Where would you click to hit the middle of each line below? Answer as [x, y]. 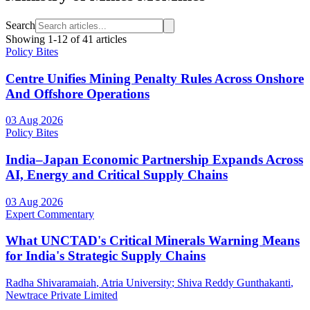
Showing [27, 39]
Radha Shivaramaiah [51, 283]
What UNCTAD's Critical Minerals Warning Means [153, 241]
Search [20, 25]
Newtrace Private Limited [62, 295]
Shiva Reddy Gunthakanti [234, 283]
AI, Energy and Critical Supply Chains [117, 174]
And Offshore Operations [77, 93]
